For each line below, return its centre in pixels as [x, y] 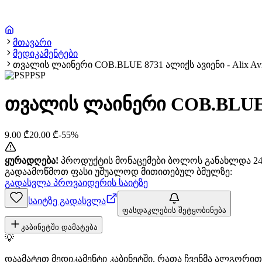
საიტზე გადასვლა [67, 201]
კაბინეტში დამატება [59, 227]
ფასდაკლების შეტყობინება [174, 210]
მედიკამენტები [45, 54]
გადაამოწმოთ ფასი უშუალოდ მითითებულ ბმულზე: [118, 171]
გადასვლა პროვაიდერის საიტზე [76, 182]
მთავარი [32, 42]
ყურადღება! [32, 160]
